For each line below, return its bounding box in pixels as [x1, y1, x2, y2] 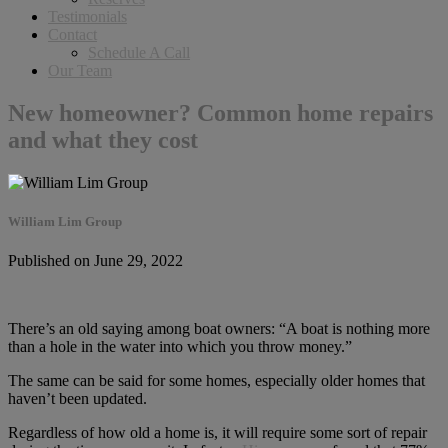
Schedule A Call [88, 44, 190, 61]
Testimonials [48, 8, 127, 25]
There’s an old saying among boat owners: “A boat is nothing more [8, 320, 430, 338]
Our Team [48, 62, 112, 79]
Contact [48, 26, 97, 43]
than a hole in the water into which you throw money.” [8, 338, 352, 356]
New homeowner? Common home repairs [8, 99, 433, 126]
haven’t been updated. [8, 390, 147, 408]
